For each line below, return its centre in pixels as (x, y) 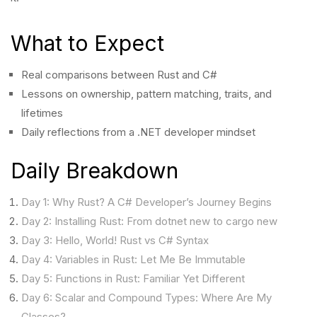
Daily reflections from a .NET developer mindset (138, 132)
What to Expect (87, 43)
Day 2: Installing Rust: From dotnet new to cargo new (149, 221)
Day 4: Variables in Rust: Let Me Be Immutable (133, 259)
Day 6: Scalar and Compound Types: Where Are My (146, 298)
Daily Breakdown (94, 171)
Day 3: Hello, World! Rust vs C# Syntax (115, 240)
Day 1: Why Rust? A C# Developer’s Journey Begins (146, 202)
